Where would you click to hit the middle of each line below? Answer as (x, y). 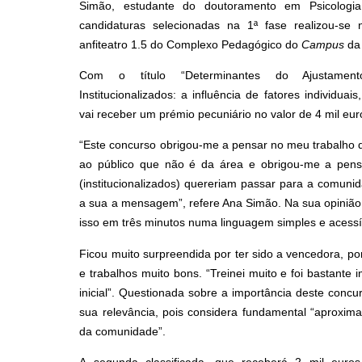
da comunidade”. (123, 331)
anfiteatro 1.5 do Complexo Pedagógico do (191, 44)
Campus (323, 44)
